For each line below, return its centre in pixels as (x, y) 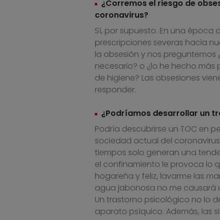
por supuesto (129, 31)
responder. (116, 90)
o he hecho (175, 66)
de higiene (115, 78)
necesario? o (121, 66)
